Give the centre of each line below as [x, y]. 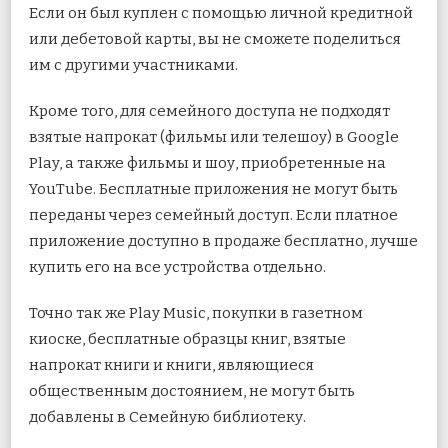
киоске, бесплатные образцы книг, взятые [187, 338]
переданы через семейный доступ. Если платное [213, 214]
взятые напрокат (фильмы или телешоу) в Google [214, 136]
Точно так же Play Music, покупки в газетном [196, 312]
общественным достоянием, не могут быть [192, 390]
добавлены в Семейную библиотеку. [167, 416]
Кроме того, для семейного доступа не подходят [209, 110]
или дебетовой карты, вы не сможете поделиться [215, 38]
